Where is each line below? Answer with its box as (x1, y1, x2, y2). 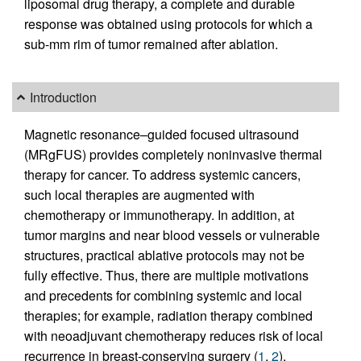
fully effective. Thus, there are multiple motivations (24, 265, 309, 284)
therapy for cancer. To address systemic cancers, (24, 164, 301, 184)
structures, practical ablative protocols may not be (24, 245, 305, 264)
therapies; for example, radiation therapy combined (24, 305, 313, 325)
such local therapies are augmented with (24, 185, 255, 204)
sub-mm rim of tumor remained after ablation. (24, 35, 278, 54)
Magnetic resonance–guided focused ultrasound (24, 124, 299, 143)
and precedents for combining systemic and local (24, 285, 302, 305)
